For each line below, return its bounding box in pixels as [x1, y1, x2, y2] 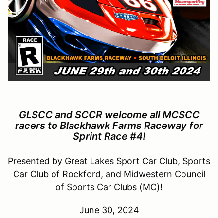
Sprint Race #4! [73, 130, 145, 143]
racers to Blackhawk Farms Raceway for [15, 120, 203, 132]
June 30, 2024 [79, 205, 139, 216]
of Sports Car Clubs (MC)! [55, 182, 163, 193]
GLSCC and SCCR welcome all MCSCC [18, 109, 200, 121]
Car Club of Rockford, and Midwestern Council [13, 169, 205, 180]
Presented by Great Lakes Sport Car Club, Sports [8, 156, 210, 166]
